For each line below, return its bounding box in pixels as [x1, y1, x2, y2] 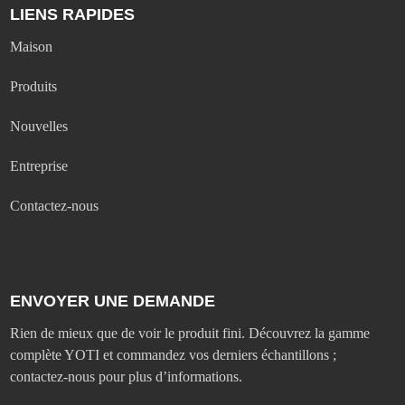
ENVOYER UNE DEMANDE [10, 291, 216, 310]
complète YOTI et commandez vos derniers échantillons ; [10, 346, 337, 363]
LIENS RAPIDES [10, 5, 136, 24]
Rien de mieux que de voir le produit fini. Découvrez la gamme [10, 325, 371, 341]
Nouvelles [10, 118, 69, 134]
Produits [10, 78, 58, 94]
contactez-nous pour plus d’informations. [10, 368, 243, 384]
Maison [10, 38, 53, 54]
